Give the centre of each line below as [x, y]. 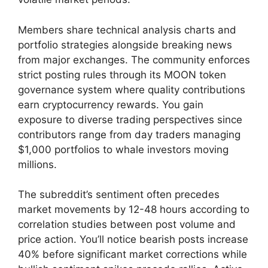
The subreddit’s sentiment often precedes [119, 195]
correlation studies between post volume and [127, 225]
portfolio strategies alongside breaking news [125, 45]
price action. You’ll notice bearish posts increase [133, 240]
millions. [37, 164]
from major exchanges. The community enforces [134, 60]
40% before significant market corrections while [133, 255]
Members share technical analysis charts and [127, 30]
